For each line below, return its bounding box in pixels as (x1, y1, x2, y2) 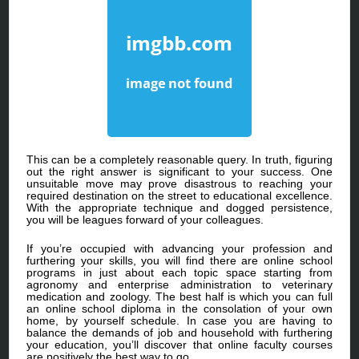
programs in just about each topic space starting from (26, 266, 333, 280)
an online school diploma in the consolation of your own (26, 302, 333, 316)
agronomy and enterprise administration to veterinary (26, 278, 333, 292)
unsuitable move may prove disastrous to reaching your (26, 177, 333, 191)
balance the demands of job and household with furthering (26, 326, 333, 340)
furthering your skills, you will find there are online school (26, 254, 333, 268)
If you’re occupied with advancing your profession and (26, 242, 333, 256)
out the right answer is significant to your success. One (26, 165, 333, 179)
